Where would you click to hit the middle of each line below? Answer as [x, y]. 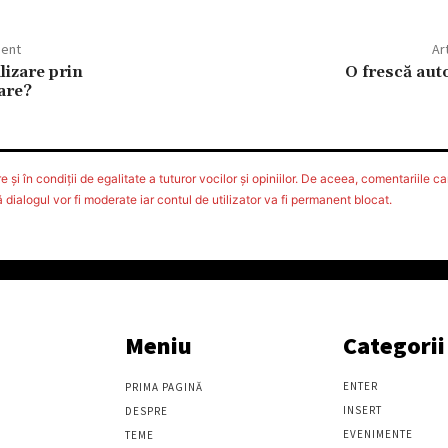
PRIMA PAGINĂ [164, 387]
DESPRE [147, 411]
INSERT [362, 410]
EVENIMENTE [377, 434]
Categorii [393, 345]
